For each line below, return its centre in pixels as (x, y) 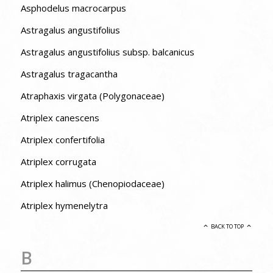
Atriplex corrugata (58, 162)
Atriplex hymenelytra (64, 206)
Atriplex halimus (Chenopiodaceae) (92, 184)
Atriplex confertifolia (62, 140)
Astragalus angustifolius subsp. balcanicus (107, 52)
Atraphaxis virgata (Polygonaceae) (92, 96)
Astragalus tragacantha (69, 74)
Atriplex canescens (60, 118)
